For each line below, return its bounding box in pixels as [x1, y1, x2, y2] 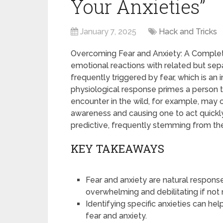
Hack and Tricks [159, 27, 217, 36]
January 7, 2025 [80, 27, 136, 36]
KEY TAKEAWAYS [71, 141, 164, 156]
